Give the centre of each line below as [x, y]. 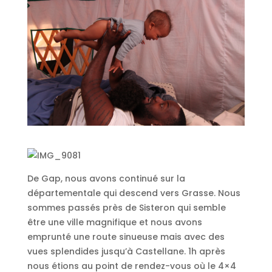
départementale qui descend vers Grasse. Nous [134, 193]
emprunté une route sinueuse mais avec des [126, 237]
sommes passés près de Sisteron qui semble [126, 208]
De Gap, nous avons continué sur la [106, 179]
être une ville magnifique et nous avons [114, 223]
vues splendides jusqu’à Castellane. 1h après [126, 252]
